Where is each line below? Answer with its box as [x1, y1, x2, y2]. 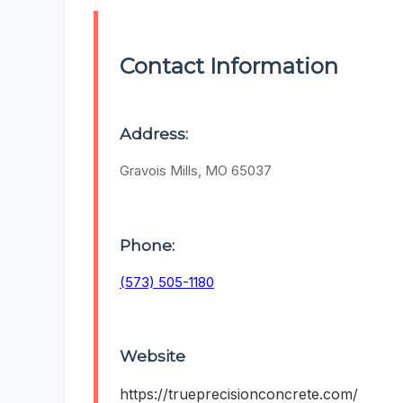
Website [120, 346, 185, 366]
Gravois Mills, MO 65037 [120, 162, 272, 180]
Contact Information [120, 53, 338, 80]
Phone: [120, 235, 175, 255]
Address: [120, 124, 188, 144]
